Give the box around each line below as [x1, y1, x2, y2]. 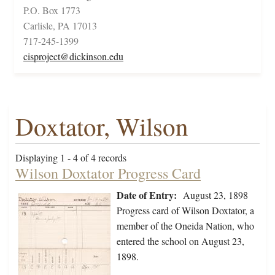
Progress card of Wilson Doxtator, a [117, 204, 254, 217]
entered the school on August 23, [117, 234, 244, 248]
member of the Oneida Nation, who [117, 219, 254, 233]
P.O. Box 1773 [23, 4, 80, 17]
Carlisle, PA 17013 [23, 19, 97, 33]
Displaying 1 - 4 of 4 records [15, 151, 126, 165]
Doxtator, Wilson [15, 109, 188, 144]
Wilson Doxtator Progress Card [15, 163, 201, 184]
